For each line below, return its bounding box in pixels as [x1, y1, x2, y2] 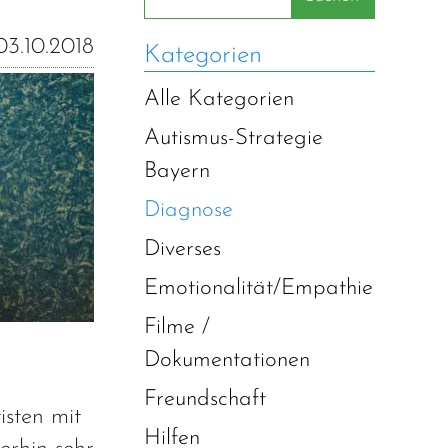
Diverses [144, 238, 221, 261]
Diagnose [144, 199, 233, 222]
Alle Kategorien [144, 88, 294, 111]
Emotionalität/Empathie [144, 277, 373, 300]
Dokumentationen [144, 349, 310, 372]
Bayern [144, 160, 210, 183]
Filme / [144, 316, 210, 339]
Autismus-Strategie [144, 127, 323, 150]
